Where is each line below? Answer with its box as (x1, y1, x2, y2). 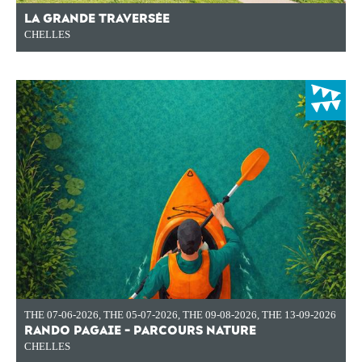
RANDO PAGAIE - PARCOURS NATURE (24, 323, 256, 339)
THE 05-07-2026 (103, 309, 178, 321)
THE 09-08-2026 (183, 309, 257, 321)
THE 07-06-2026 (24, 309, 99, 321)
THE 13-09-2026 (262, 309, 336, 321)
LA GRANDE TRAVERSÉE (24, 11, 170, 27)
